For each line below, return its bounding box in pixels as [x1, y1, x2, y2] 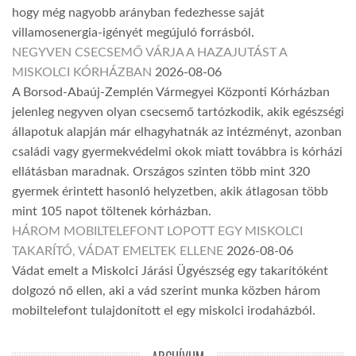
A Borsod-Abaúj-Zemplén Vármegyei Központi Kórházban [12, 86, 330, 99]
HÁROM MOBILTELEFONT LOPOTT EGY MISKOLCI [12, 225, 303, 238]
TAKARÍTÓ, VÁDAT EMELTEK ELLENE [12, 245, 223, 258]
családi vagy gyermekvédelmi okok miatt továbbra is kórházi [12, 145, 342, 159]
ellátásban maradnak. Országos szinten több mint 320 [12, 165, 310, 179]
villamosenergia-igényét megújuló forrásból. [12, 26, 254, 40]
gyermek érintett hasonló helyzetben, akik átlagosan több [12, 185, 328, 199]
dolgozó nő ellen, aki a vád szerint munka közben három [12, 284, 320, 298]
